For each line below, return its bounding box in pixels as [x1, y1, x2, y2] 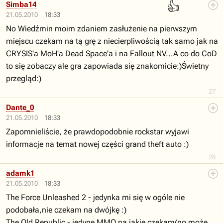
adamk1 [6, 169, 34, 178]
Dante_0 [6, 103, 34, 112]
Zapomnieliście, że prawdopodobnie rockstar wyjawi [6, 127, 189, 136]
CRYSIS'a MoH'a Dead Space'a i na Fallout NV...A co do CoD [6, 49, 217, 58]
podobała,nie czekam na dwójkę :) [6, 205, 126, 215]
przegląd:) [6, 74, 41, 83]
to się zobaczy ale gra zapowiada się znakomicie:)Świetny [6, 61, 209, 71]
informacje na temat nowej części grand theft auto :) [6, 139, 189, 149]
